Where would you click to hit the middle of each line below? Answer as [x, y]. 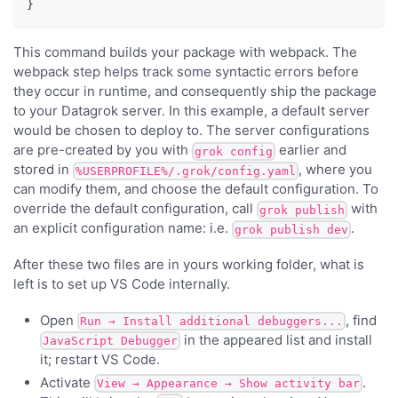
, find [361, 320]
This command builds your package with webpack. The [185, 52]
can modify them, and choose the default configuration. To [196, 189]
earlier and [311, 150]
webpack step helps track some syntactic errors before [186, 72]
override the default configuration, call [135, 209]
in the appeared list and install [276, 339]
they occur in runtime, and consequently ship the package [195, 92]
